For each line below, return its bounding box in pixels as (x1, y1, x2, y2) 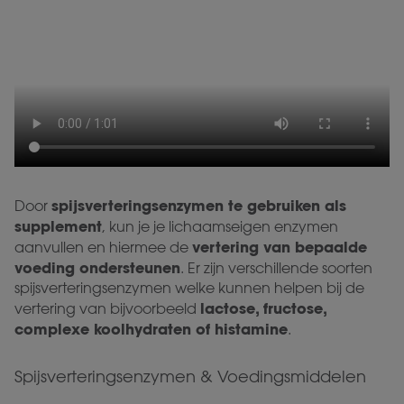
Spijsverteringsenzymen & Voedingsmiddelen (14, 366, 366, 386)
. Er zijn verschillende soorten (180, 259, 372, 277)
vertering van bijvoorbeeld (14, 299, 200, 317)
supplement (14, 216, 102, 235)
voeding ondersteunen (14, 258, 180, 277)
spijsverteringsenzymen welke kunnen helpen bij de (14, 279, 364, 297)
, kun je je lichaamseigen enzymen (102, 217, 338, 235)
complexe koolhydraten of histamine (14, 319, 288, 338)
